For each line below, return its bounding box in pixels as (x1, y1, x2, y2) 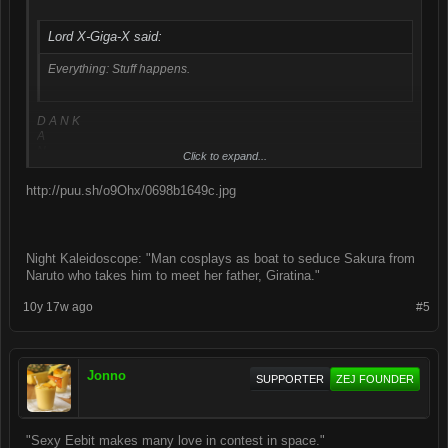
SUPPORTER (256, 372, 324, 385)
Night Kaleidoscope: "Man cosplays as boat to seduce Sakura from (26, 250, 415, 266)
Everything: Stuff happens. (48, 62, 190, 77)
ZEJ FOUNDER (336, 372, 414, 385)
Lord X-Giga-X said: (48, 29, 162, 45)
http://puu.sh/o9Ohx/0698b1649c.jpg (26, 182, 240, 198)
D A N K (37, 114, 80, 129)
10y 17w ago (23, 299, 93, 314)
